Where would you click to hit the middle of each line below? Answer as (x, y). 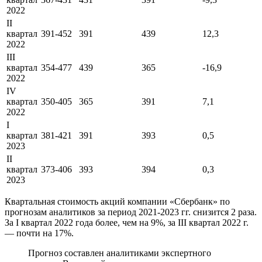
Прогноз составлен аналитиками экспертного (120, 253)
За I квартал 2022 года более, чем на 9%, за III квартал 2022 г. (127, 222)
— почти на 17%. (39, 233)
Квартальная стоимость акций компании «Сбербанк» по (117, 201)
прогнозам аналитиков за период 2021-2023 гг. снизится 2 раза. (131, 212)
